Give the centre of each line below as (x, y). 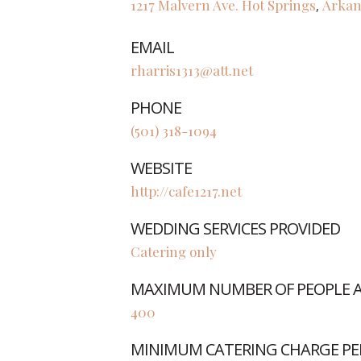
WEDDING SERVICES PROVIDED (235, 228)
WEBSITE (161, 168)
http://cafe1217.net (186, 191)
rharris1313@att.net (192, 70)
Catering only (174, 251)
